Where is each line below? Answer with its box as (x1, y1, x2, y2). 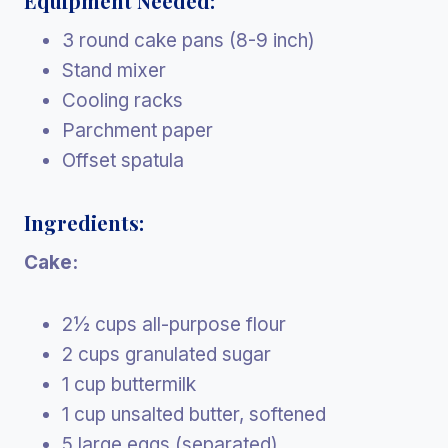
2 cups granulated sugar (62, 342, 271, 366)
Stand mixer (62, 58, 166, 82)
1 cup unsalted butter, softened (62, 402, 326, 426)
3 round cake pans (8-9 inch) (62, 28, 315, 52)
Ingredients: (24, 208, 144, 236)
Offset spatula (62, 148, 184, 172)
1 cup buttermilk (62, 372, 196, 396)
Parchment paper (62, 118, 213, 142)
